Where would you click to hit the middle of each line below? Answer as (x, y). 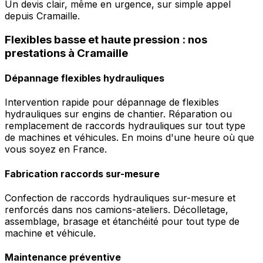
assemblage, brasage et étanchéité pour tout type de (122, 221)
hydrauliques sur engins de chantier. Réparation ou (118, 114)
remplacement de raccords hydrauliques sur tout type (125, 126)
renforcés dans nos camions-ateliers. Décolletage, (117, 209)
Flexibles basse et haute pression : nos (106, 39)
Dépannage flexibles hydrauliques (85, 78)
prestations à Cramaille (66, 53)
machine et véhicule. (50, 233)
